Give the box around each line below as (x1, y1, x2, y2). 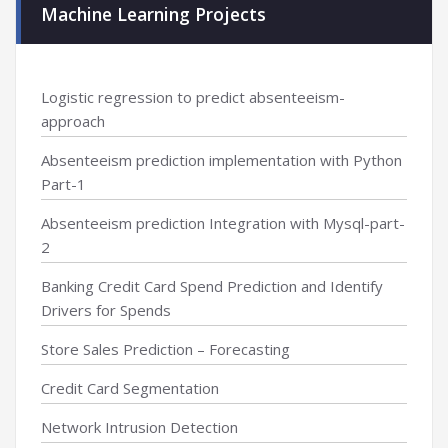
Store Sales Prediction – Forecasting (41, 339, 290, 359)
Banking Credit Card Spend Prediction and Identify (41, 276, 383, 296)
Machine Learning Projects (41, 2, 266, 26)
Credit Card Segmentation (41, 378, 219, 398)
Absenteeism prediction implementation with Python (41, 150, 402, 170)
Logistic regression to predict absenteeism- (41, 87, 345, 107)
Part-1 (41, 174, 86, 194)
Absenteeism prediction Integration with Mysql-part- (41, 213, 405, 233)
